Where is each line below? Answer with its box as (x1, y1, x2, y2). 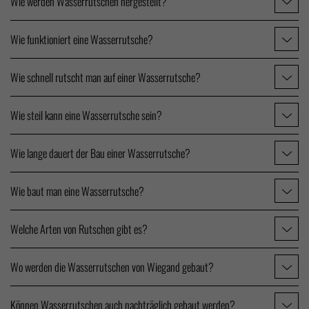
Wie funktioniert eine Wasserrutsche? (10, 30, 153, 48)
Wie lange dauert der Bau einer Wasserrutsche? (10, 144, 190, 161)
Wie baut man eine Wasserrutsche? (10, 182, 144, 199)
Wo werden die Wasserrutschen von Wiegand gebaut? (10, 258, 214, 275)
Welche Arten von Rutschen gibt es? (10, 220, 148, 237)
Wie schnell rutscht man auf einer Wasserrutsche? (10, 68, 201, 86)
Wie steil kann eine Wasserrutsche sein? (10, 106, 162, 123)
